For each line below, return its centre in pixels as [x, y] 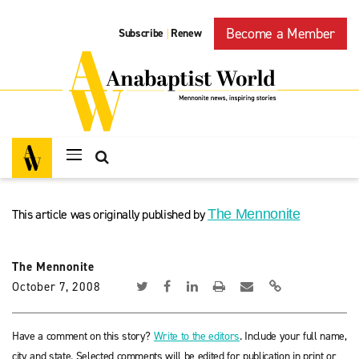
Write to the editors [197, 336]
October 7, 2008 [56, 287]
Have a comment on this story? [83, 336]
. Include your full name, [293, 336]
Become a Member [280, 34]
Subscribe [141, 34]
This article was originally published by [110, 214]
